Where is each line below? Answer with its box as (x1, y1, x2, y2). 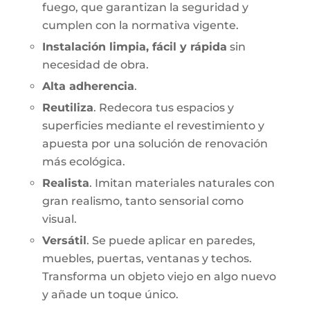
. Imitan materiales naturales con (89, 176, 275, 190)
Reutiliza (42, 101, 93, 115)
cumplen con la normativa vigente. (42, 19, 239, 33)
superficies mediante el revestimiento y (42, 119, 264, 133)
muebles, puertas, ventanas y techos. (42, 252, 252, 266)
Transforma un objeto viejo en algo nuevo (42, 270, 276, 284)
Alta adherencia (42, 80, 134, 93)
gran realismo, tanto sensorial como (42, 194, 244, 208)
